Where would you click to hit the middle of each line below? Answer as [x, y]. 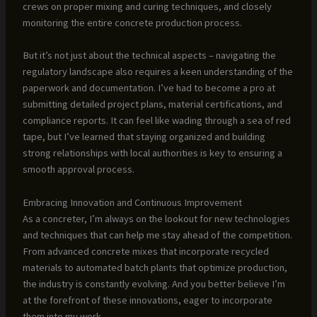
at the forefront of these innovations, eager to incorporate [147, 300]
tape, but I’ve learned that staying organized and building [144, 137]
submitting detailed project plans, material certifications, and [152, 104]
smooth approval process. [78, 169]
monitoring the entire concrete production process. [132, 22]
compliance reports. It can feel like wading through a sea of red [156, 121]
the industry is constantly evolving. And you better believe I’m [154, 283]
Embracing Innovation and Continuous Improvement [132, 202]
